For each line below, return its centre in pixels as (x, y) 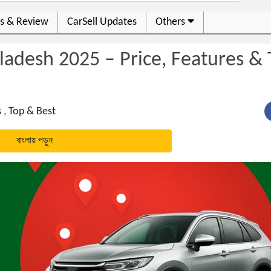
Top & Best (32, 112)
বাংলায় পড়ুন (34, 141)
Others (171, 22)
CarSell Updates (102, 22)
